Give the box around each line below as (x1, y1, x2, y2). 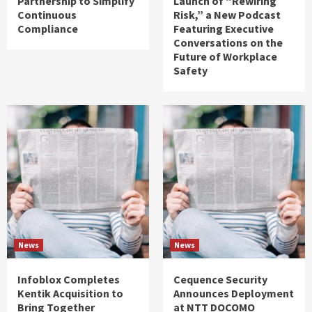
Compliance (17, 21, 78, 36)
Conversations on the (173, 35, 283, 49)
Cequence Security (173, 272, 267, 286)
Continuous (17, 7, 77, 22)
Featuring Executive (173, 21, 274, 36)
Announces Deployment (173, 286, 294, 300)
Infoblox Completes (17, 272, 120, 286)
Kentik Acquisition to (17, 286, 123, 300)
